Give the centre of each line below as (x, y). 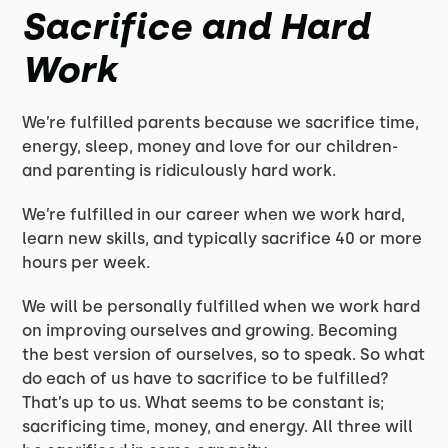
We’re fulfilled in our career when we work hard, (214, 214)
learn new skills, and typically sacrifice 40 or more (222, 238)
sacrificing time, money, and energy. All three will (218, 426)
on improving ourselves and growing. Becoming (210, 330)
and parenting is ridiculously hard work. (179, 170)
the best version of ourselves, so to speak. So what (224, 354)
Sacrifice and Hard (196, 26)
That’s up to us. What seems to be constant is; (203, 402)
